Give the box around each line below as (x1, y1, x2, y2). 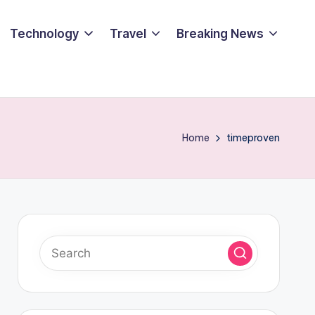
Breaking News (176, 26, 264, 41)
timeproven (226, 131, 280, 144)
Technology (10, 26, 79, 41)
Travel (109, 26, 146, 41)
